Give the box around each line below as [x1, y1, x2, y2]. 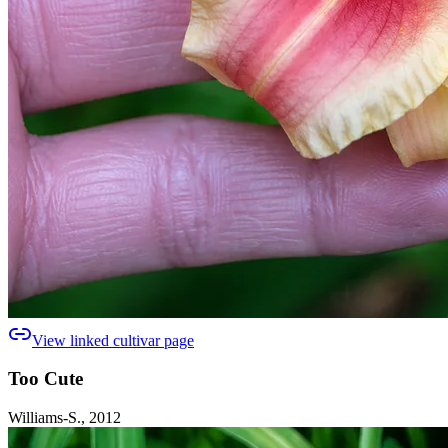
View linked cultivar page [32, 331, 194, 349]
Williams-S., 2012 [8, 409, 121, 426]
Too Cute [8, 368, 83, 390]
